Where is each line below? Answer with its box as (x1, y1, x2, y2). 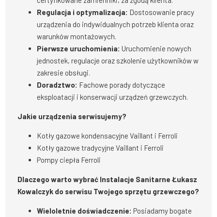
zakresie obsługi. (37, 68, 91, 77)
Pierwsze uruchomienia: (37, 44, 121, 53)
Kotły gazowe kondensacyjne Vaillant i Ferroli (37, 131, 178, 140)
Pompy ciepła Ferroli (37, 155, 101, 165)
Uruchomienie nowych (120, 44, 192, 53)
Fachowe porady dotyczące (77, 80, 166, 90)
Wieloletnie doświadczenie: (37, 206, 132, 216)
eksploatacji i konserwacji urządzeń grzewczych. (37, 93, 188, 102)
